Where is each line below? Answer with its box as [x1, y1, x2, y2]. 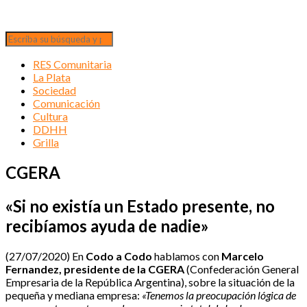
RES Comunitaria [33, 58, 112, 71]
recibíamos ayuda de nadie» [5, 215, 209, 236]
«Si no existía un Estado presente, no [5, 195, 275, 216]
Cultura [33, 110, 68, 123]
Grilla [33, 136, 59, 149]
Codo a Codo [84, 249, 152, 262]
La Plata [33, 71, 71, 84]
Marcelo [221, 249, 264, 262]
